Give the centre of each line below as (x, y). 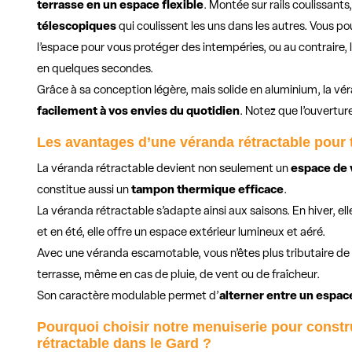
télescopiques (77, 27)
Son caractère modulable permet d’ (128, 297)
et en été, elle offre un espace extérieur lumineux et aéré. (181, 233)
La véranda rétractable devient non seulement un (164, 170)
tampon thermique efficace (208, 191)
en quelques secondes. (95, 70)
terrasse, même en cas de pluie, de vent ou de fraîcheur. (179, 276)
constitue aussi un (84, 191)
